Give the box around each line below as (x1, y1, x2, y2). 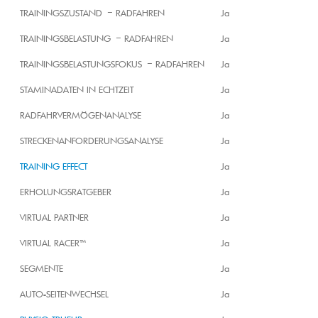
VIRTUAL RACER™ (20, 237, 87, 249)
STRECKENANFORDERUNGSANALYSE (20, 135, 163, 147)
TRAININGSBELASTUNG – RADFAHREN (20, 33, 173, 45)
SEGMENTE (20, 263, 63, 275)
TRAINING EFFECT (20, 160, 87, 172)
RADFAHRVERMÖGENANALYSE (20, 109, 141, 121)
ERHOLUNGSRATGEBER (20, 186, 111, 198)
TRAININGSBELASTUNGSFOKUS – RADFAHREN (20, 58, 204, 70)
